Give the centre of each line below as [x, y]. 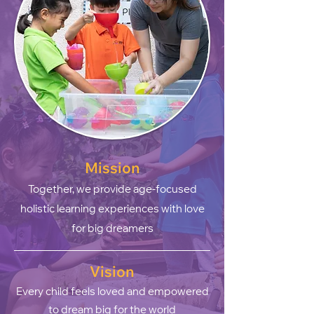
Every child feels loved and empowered [112, 292]
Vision [112, 272]
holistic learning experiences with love [112, 209]
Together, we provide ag [87, 189]
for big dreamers [112, 228]
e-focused [171, 189]
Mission [112, 168]
